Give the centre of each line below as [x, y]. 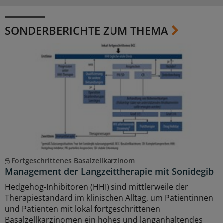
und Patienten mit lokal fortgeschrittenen [83, 209]
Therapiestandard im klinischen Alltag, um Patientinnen [109, 198]
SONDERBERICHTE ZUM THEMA [87, 31]
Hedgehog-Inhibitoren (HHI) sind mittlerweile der [97, 187]
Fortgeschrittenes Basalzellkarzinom [73, 161]
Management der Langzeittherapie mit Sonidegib [109, 171]
